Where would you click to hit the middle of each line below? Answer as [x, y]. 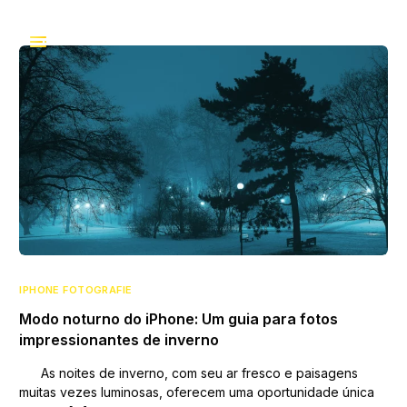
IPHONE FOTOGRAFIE [76, 290]
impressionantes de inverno [119, 340]
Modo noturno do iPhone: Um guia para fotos [179, 319]
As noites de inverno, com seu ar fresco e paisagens [189, 373]
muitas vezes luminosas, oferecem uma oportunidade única [197, 392]
